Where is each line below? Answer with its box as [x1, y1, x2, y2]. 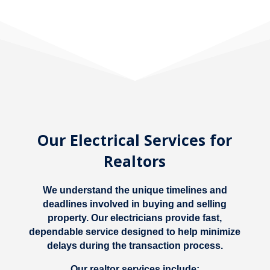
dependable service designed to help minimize [29, 226, 241, 237]
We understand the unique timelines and [42, 184, 227, 195]
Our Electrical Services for [37, 129, 233, 150]
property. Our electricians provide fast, [48, 212, 222, 223]
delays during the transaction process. [46, 240, 223, 251]
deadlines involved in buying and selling [43, 198, 227, 209]
